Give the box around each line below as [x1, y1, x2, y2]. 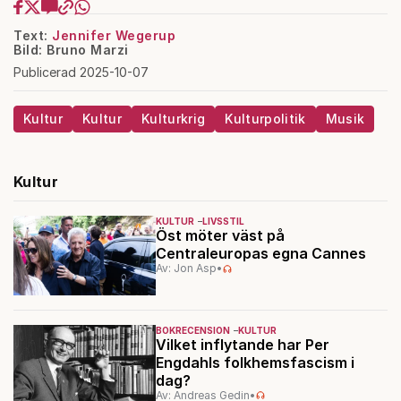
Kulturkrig [141, 111, 206, 127]
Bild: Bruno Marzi [13, 42, 129, 58]
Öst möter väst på [155, 226, 285, 245]
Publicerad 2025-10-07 [13, 64, 149, 81]
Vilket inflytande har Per [155, 335, 329, 354]
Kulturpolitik [225, 111, 306, 127]
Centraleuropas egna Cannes [155, 244, 366, 263]
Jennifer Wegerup [52, 28, 175, 44]
